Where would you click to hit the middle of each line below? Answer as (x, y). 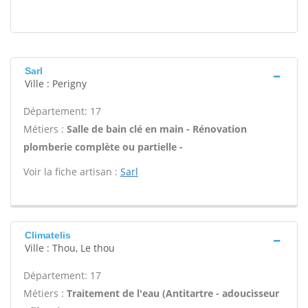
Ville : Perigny (56, 84)
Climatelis (48, 235)
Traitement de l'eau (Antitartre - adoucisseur (173, 293)
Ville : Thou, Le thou (70, 248)
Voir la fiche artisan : (72, 172)
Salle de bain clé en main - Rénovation (157, 129)
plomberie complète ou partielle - (103, 147)
